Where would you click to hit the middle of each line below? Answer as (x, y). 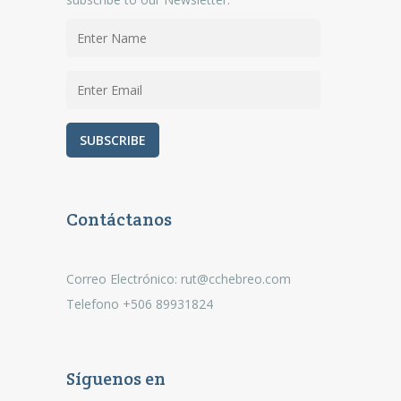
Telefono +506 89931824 (140, 304)
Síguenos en (116, 379)
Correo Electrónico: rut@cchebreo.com (179, 279)
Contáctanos (119, 219)
